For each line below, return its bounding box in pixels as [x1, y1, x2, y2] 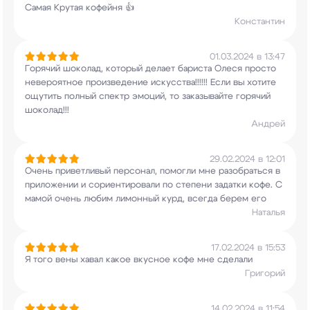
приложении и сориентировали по [25, 181, 173, 190]
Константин [235, 17, 285, 26]
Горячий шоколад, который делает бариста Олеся [25, 64, 242, 73]
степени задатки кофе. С [173, 181, 282, 190]
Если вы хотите [208, 78, 276, 87]
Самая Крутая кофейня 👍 [25, 3, 134, 12]
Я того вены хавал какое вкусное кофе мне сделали [25, 255, 253, 264]
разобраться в [216, 167, 280, 176]
